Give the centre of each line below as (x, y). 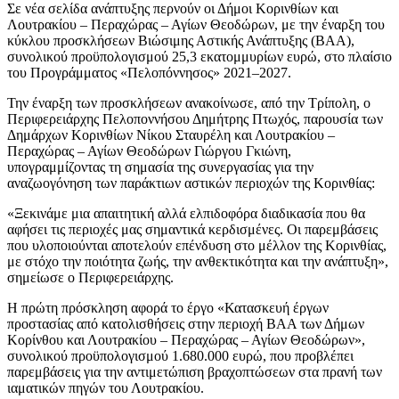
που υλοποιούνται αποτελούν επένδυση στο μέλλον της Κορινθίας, (197, 245)
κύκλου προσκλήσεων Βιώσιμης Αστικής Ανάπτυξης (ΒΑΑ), (181, 40)
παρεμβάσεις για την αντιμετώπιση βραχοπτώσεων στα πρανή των (195, 371)
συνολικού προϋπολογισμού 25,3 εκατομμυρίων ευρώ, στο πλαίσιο (199, 56)
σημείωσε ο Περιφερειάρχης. (90, 277)
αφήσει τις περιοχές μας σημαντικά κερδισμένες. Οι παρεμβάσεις (192, 229)
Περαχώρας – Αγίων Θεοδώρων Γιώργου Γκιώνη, (149, 151)
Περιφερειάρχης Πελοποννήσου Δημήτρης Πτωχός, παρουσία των (195, 118)
